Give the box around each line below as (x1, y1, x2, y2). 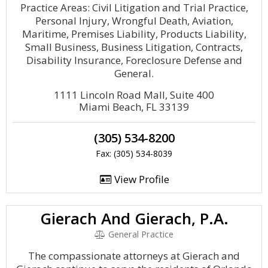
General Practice (105, 229, 173, 240)
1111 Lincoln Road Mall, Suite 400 (54, 88, 214, 102)
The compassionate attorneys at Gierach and (28, 249, 240, 263)
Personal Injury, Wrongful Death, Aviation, (35, 14, 233, 28)
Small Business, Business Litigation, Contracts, (25, 40, 243, 54)
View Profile (111, 172, 169, 186)
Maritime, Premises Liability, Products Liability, (22, 27, 246, 41)
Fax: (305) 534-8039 (96, 148, 172, 159)
